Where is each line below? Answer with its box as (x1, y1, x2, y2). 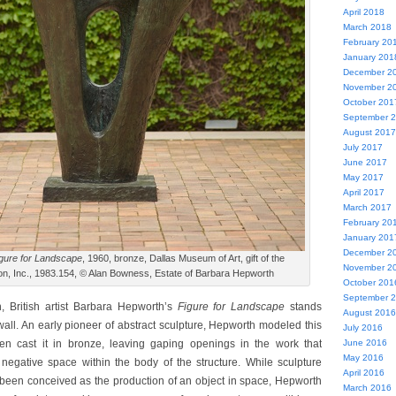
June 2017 (342, 157, 387, 167)
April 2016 (342, 368, 385, 377)
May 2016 (342, 353, 384, 362)
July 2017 (342, 142, 383, 152)
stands (285, 301, 323, 313)
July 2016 (342, 323, 383, 332)
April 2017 (342, 187, 385, 197)
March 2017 (342, 202, 392, 212)
